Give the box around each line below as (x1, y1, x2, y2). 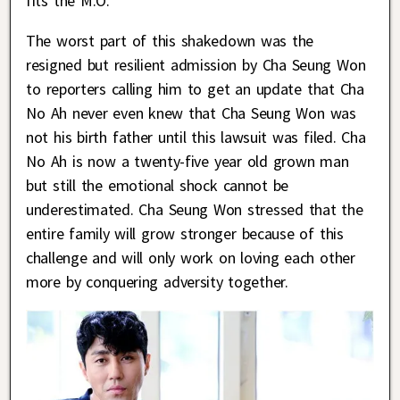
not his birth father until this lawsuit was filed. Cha (26, 127, 366, 148)
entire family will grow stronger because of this (26, 223, 344, 245)
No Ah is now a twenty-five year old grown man (26, 151, 349, 172)
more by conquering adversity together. (26, 271, 288, 293)
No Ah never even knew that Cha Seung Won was (26, 103, 356, 124)
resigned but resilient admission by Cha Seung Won (26, 54, 366, 76)
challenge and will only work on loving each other (26, 247, 355, 269)
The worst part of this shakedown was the (26, 30, 314, 52)
